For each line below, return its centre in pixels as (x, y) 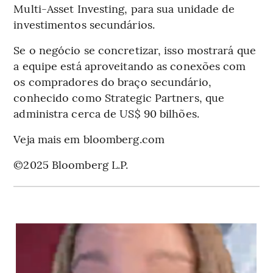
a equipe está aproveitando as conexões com (130, 66)
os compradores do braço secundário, (112, 82)
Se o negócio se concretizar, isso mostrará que (135, 50)
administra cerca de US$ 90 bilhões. (106, 113)
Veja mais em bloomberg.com (89, 139)
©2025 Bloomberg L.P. (71, 165)
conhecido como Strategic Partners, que (119, 97)
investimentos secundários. (84, 24)
